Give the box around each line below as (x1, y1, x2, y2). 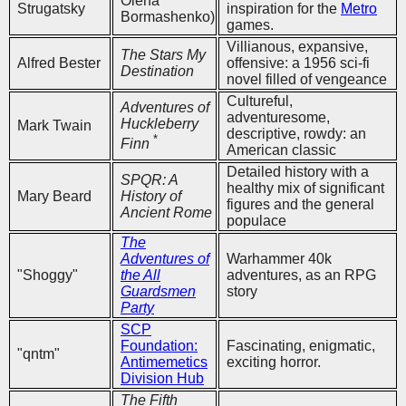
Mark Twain (17, 117, 92, 133)
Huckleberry (121, 115, 198, 131)
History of (121, 188, 181, 204)
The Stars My (121, 46, 206, 63)
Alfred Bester (17, 54, 101, 71)
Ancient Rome (121, 204, 212, 220)
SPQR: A (121, 171, 178, 188)
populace (227, 212, 286, 228)
